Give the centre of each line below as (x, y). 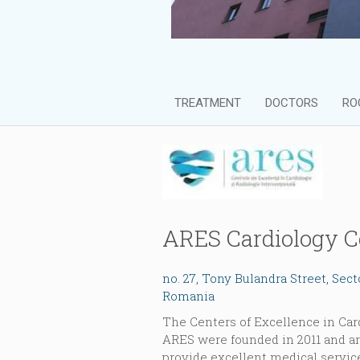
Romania (188, 295)
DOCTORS (291, 102)
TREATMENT (207, 102)
